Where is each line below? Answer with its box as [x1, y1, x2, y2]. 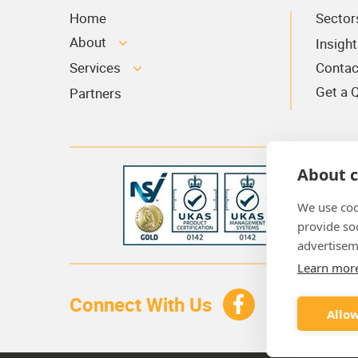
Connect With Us [70, 292, 212, 318]
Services [70, 58, 121, 78]
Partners [70, 84, 121, 103]
